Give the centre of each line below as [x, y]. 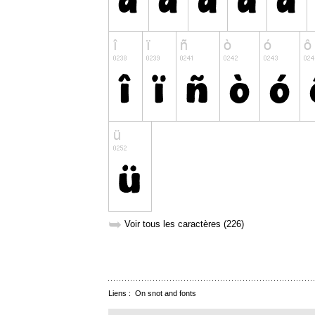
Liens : [122, 294]
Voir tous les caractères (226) [184, 224]
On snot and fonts [166, 294]
